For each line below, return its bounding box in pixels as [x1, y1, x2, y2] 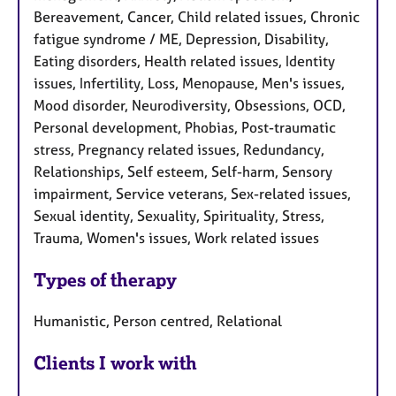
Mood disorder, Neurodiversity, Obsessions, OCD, [34, 96, 346, 115]
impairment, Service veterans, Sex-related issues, [34, 185, 351, 203]
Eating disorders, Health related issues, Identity [34, 52, 335, 71]
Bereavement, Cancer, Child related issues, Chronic [34, 8, 360, 27]
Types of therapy [34, 269, 177, 292]
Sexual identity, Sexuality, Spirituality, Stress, [34, 207, 324, 225]
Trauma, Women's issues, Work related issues [34, 229, 319, 247]
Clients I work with [34, 351, 197, 374]
